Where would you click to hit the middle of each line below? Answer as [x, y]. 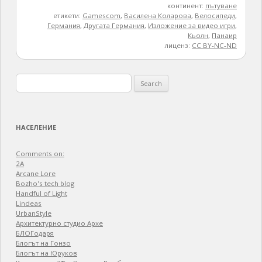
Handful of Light [41, 194]
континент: [187, 6]
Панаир [225, 36]
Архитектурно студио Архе [59, 223]
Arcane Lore [35, 174]
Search [27, 80]
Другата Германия [114, 26]
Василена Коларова [158, 16]
